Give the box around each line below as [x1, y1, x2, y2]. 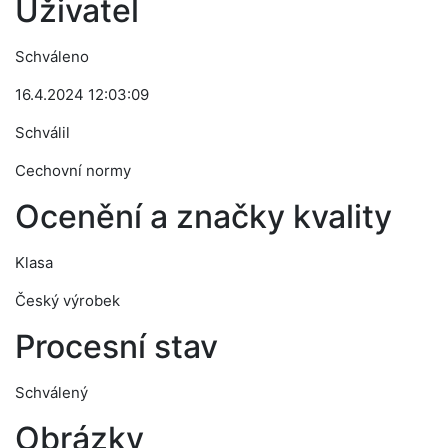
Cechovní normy [15, 161, 131, 180]
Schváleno [15, 47, 89, 66]
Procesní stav [15, 327, 218, 366]
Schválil [15, 123, 70, 142]
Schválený [15, 383, 88, 402]
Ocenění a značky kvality [15, 197, 392, 236]
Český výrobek [15, 291, 120, 310]
